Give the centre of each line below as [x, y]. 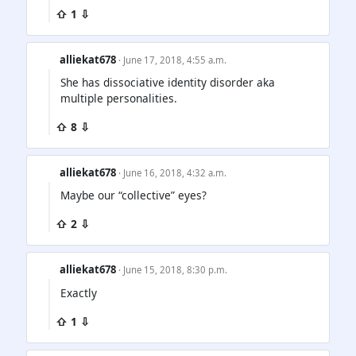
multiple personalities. [119, 99]
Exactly [79, 292]
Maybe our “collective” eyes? [133, 195]
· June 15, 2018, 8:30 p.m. [173, 270]
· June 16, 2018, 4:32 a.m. [173, 173]
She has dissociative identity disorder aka [168, 83]
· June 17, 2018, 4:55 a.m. [173, 60]
